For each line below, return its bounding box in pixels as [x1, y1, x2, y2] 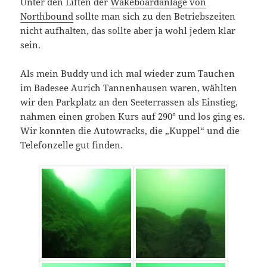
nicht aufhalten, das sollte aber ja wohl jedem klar [20, 24, 236, 37]
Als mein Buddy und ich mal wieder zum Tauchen [20, 67, 235, 80]
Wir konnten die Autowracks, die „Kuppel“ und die [20, 125, 240, 137]
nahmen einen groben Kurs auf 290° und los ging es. [20, 110, 246, 123]
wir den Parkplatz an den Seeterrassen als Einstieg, [20, 96, 238, 108]
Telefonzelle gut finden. [20, 139, 123, 151]
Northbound [20, 10, 74, 23]
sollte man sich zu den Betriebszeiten [73, 10, 236, 23]
